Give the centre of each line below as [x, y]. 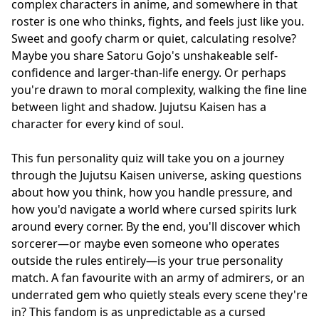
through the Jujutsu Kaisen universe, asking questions [157, 175]
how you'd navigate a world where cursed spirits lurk [154, 209]
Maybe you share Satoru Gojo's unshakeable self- [145, 55]
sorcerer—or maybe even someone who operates [146, 243]
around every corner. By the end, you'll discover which [156, 226]
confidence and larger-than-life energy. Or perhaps [149, 72]
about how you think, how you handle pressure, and [152, 192]
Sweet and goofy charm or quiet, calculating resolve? [154, 38]
